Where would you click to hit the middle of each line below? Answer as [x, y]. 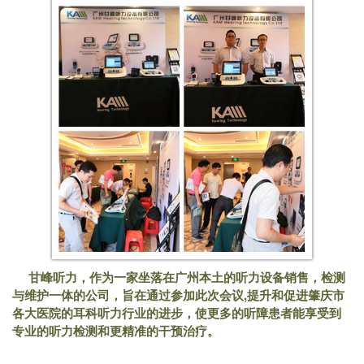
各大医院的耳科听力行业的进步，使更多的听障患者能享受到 [177, 313]
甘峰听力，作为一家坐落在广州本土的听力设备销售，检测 [179, 277]
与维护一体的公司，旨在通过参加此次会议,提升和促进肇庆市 [178, 295]
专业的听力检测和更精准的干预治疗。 [117, 331]
